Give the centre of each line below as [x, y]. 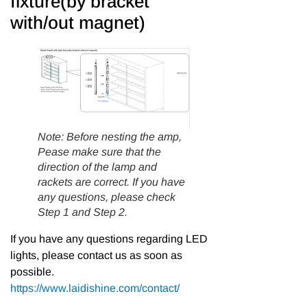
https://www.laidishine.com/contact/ [95, 288]
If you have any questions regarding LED [109, 239]
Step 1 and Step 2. [83, 212]
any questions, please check [107, 197]
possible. [32, 272]
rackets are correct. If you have [111, 182]
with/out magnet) [78, 22]
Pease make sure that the [99, 152]
